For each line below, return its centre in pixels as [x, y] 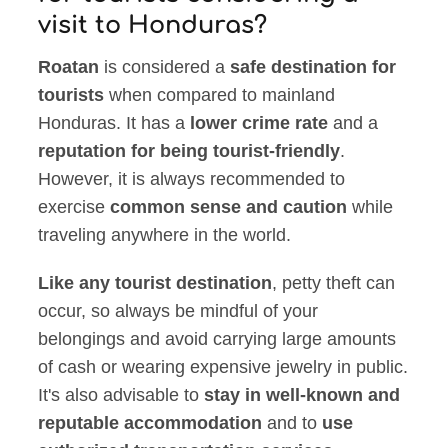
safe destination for [313, 67]
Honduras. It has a [114, 123]
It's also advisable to [121, 395]
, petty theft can [334, 283]
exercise [74, 207]
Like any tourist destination [155, 283]
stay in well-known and [302, 395]
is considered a [165, 67]
